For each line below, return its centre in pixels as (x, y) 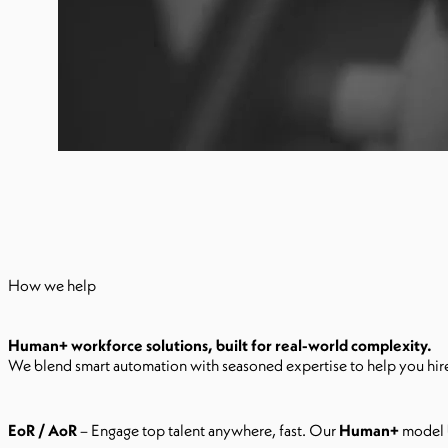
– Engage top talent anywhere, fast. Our (208, 430)
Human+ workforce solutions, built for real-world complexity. (220, 345)
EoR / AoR (42, 430)
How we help (52, 285)
